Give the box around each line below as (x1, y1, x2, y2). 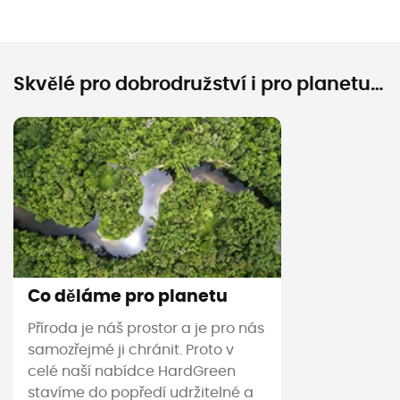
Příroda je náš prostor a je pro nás (28, 321, 264, 337)
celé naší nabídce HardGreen (28, 364, 236, 379)
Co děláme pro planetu (28, 287, 228, 305)
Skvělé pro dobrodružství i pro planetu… (13, 74, 384, 94)
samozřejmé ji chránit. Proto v (28, 343, 234, 358)
